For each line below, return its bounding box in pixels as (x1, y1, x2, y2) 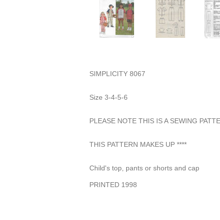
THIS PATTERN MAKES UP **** (89, 140, 189, 148)
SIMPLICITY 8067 (89, 69, 147, 78)
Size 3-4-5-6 (89, 93, 130, 101)
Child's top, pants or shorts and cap (89, 164, 201, 172)
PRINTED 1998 (89, 180, 137, 189)
